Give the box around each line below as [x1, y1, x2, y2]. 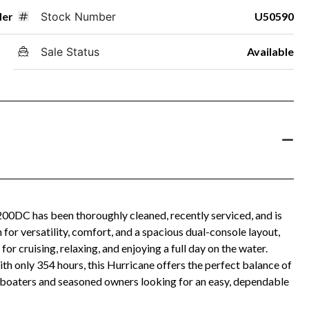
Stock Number [40, 9, 116, 23]
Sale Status [40, 44, 99, 59]
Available [246, 44, 294, 58]
